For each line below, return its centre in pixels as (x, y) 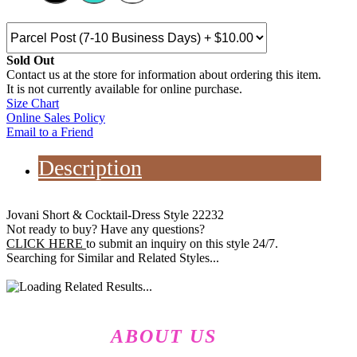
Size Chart (33, 104)
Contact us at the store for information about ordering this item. (164, 75)
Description (90, 168)
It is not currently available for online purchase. (124, 89)
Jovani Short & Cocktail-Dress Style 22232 (115, 215)
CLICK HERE (46, 244)
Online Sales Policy (56, 118)
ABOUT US (164, 337)
